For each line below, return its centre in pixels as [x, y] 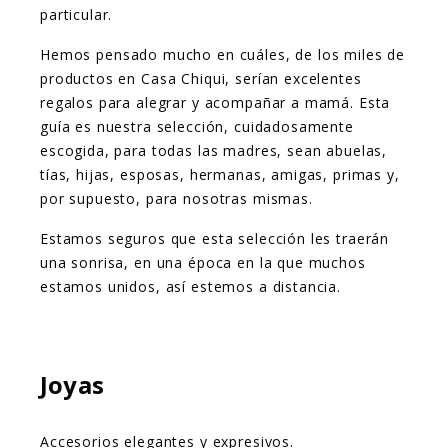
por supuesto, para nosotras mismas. [176, 199]
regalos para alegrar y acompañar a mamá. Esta [215, 103]
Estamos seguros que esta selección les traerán [215, 239]
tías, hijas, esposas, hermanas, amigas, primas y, [220, 175]
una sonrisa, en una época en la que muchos [203, 263]
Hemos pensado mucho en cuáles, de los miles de [223, 55]
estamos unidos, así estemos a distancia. [191, 287]
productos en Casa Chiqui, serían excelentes [201, 79]
